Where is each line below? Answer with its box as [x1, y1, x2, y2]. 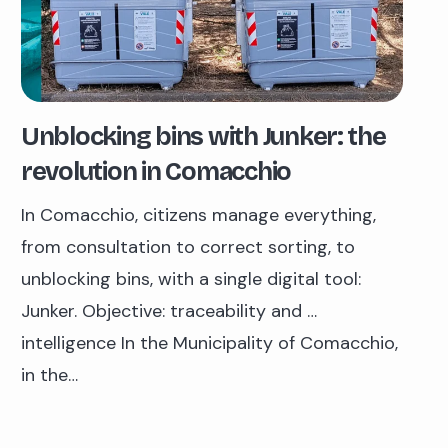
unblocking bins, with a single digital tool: [21, 267, 361, 292]
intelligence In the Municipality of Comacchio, [21, 331, 398, 356]
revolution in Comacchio [21, 157, 292, 188]
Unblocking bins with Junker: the [21, 122, 386, 153]
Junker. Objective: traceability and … [21, 299, 317, 324]
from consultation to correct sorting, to [21, 235, 355, 260]
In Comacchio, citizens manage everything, [21, 203, 376, 228]
